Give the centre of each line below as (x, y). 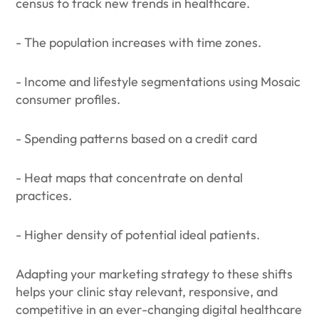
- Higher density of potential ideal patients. (140, 235)
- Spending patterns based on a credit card (137, 138)
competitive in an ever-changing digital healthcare (159, 309)
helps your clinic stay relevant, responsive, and (147, 292)
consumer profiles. (68, 99)
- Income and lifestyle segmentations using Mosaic (158, 82)
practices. (46, 195)
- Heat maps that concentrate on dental (130, 178)
